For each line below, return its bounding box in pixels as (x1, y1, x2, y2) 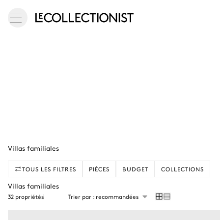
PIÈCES (89, 165, 110, 173)
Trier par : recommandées (68, 192, 138, 200)
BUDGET (122, 165, 148, 173)
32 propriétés (8, 192, 44, 200)
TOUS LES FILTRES (22, 165, 76, 173)
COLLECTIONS (161, 165, 204, 173)
